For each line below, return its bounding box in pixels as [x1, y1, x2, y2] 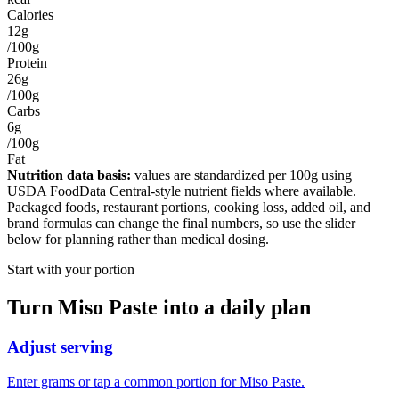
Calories [7, 7, 53, 22]
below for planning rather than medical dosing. [7, 232, 269, 247]
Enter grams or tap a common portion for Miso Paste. [7, 373, 305, 389]
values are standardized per [131, 167, 289, 183]
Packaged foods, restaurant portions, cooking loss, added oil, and [7, 199, 370, 215]
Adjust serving [7, 337, 113, 356]
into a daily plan [158, 295, 311, 319]
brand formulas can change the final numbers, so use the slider [7, 216, 355, 231]
